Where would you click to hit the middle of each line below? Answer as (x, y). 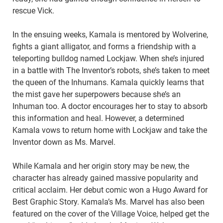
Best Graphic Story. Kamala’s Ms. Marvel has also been (109, 202)
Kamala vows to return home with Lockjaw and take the (110, 130)
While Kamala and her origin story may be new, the (101, 166)
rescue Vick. (33, 11)
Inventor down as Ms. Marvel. (64, 142)
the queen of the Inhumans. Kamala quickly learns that (108, 83)
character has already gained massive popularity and (105, 178)
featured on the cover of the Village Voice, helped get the (111, 214)
